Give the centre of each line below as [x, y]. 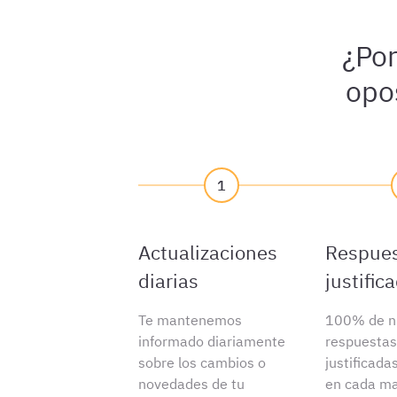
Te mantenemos [191, 320]
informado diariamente [212, 341]
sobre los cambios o [202, 362]
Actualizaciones [208, 252]
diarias [169, 280]
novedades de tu [192, 384]
